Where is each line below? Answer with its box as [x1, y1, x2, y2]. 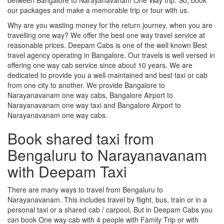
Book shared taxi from [7, 127, 154, 149]
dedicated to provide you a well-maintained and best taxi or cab [7, 69, 207, 80]
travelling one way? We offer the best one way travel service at [7, 29, 205, 40]
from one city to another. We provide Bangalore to [7, 79, 165, 90]
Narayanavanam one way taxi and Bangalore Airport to [7, 99, 181, 110]
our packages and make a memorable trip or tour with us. [7, 4, 189, 15]
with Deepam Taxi [7, 160, 127, 182]
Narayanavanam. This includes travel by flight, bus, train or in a [7, 194, 207, 204]
